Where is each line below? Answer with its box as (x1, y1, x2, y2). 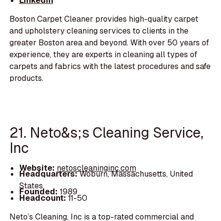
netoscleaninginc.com (56, 163, 136, 174)
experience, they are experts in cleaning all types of (9, 49, 198, 60)
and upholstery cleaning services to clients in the (9, 26, 189, 37)
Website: (19, 163, 57, 174)
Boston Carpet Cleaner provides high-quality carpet (9, 14, 199, 25)
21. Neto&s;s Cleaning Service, (9, 123, 204, 142)
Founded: (19, 186, 58, 197)
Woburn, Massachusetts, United (79, 169, 193, 180)
